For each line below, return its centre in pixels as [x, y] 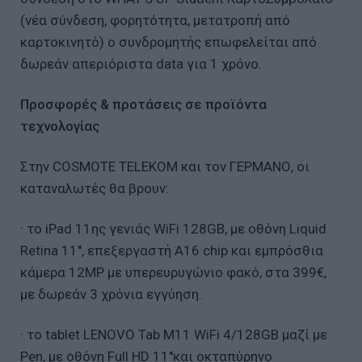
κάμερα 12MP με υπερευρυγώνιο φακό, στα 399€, [173, 273]
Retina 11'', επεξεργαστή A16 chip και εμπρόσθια [172, 251]
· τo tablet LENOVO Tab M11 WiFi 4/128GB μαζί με [174, 335]
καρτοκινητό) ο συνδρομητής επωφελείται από [168, 42]
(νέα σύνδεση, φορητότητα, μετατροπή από [155, 21]
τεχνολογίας [60, 126]
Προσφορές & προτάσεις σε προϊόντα [143, 105]
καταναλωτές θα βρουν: [95, 189]
